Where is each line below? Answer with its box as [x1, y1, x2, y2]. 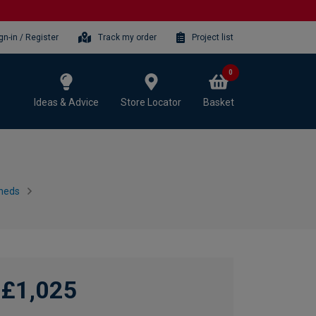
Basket [203, 96, 234, 108]
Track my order [98, 32, 157, 42]
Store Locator [121, 96, 181, 108]
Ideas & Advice [34, 96, 99, 108]
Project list [192, 32, 233, 42]
